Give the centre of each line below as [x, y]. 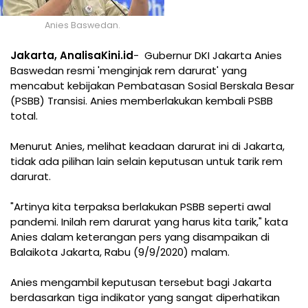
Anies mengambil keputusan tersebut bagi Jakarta [141, 282]
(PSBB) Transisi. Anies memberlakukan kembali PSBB [142, 100]
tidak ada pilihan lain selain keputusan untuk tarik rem [146, 161]
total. [24, 115]
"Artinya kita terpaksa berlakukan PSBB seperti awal [141, 206]
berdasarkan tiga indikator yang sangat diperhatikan [145, 297]
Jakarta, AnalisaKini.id [72, 55]
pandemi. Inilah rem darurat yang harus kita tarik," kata [149, 221]
